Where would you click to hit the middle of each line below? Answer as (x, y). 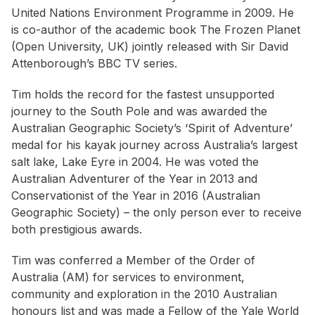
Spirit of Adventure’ (240, 128)
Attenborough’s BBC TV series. (94, 64)
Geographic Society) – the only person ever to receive (156, 213)
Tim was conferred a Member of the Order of (133, 261)
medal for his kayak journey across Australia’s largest (154, 145)
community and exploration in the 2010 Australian (144, 294)
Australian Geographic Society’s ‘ (99, 128)
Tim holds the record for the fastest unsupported (143, 95)
